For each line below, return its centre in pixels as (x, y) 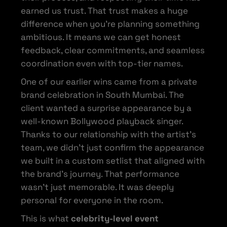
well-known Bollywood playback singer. (102, 121)
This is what (46, 218)
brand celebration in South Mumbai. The (103, 94)
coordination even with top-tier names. (102, 63)
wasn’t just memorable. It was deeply (98, 187)
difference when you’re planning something (110, 24)
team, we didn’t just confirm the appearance (113, 147)
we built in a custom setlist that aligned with (113, 160)
